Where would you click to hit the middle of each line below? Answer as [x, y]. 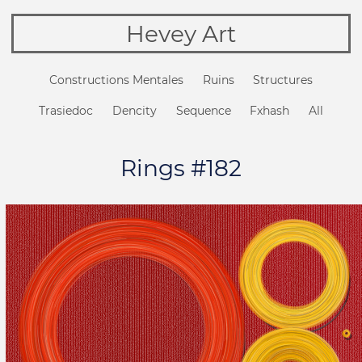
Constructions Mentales [116, 80]
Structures [283, 80]
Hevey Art [181, 34]
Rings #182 [181, 168]
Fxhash [270, 111]
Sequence [203, 111]
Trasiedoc [66, 111]
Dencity [134, 111]
